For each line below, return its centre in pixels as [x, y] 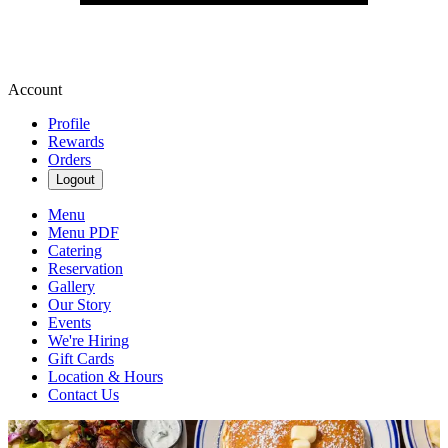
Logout [75, 179]
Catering [75, 250]
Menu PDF [83, 232]
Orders [69, 159]
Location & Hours [105, 376]
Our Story [79, 304]
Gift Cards [81, 358]
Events [69, 322]
